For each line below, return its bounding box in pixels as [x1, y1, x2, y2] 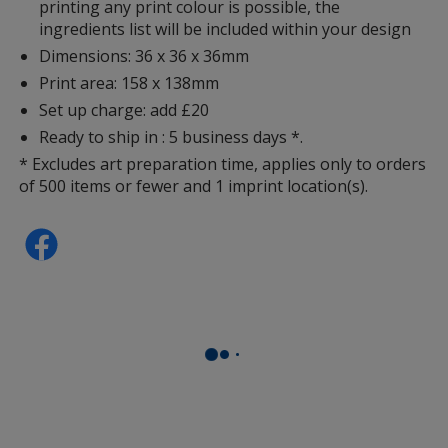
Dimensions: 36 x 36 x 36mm [39, 44, 250, 67]
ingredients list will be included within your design [39, 17, 412, 40]
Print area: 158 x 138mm [39, 71, 220, 94]
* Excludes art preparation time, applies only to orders [19, 152, 427, 175]
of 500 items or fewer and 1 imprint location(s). [19, 174, 369, 197]
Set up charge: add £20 [39, 98, 210, 121]
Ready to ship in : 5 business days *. [39, 125, 304, 148]
